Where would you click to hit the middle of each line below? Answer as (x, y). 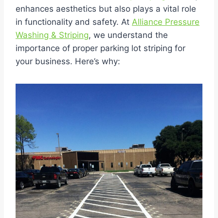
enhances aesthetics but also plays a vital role (106, 9)
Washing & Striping (52, 35)
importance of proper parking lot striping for (100, 48)
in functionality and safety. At (74, 22)
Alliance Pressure (166, 22)
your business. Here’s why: (68, 61)
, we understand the (128, 35)
